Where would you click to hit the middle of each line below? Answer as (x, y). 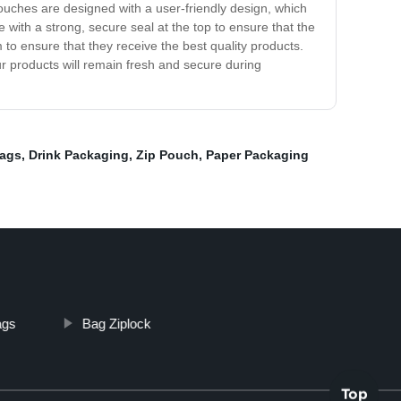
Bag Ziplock (116, 324)
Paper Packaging (257, 155)
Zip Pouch (167, 155)
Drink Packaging (79, 155)
